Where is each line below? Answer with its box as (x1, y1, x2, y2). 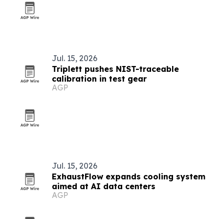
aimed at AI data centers (52, 181, 155, 191)
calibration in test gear (52, 74, 147, 84)
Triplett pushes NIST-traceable (52, 64, 179, 74)
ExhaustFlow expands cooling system (52, 172, 205, 181)
